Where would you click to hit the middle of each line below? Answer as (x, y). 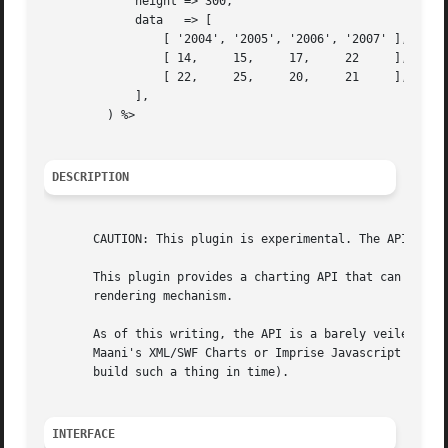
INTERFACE (84, 434)
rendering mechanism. (139, 296)
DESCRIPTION (91, 177)
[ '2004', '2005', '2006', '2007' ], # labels (100, 39)
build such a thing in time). (167, 372)
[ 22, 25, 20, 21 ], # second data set (100, 77)
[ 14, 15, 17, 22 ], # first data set (100, 58)
